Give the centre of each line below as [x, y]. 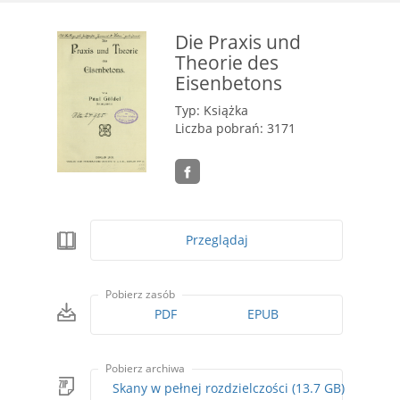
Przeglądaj [217, 240]
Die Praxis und [238, 42]
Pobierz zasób [141, 295]
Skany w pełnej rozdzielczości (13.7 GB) [319, 388]
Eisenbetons [229, 83]
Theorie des [227, 62]
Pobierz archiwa [146, 369]
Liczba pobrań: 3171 [235, 128]
